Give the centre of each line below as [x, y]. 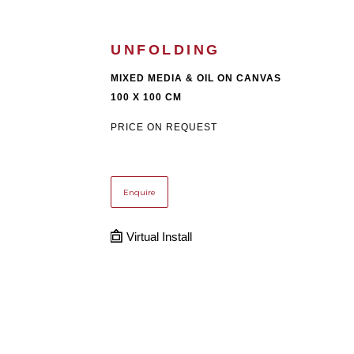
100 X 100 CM [146, 98]
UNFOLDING [166, 50]
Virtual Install [158, 237]
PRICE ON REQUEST [164, 128]
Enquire [139, 192]
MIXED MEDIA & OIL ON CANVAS [196, 79]
